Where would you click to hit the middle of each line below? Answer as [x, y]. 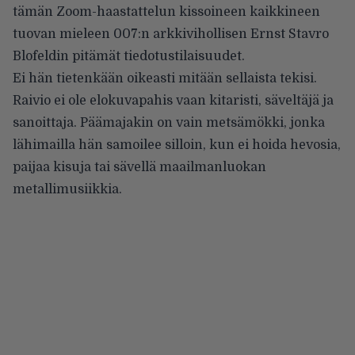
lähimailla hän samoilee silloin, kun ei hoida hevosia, [177, 145]
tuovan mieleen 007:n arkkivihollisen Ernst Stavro [171, 34]
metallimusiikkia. [67, 190]
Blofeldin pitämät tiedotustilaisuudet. [129, 57]
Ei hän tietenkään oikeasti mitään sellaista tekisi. [165, 79]
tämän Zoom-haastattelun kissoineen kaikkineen [166, 12]
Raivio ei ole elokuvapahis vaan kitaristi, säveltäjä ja [173, 101]
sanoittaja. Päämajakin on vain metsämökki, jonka [169, 123]
